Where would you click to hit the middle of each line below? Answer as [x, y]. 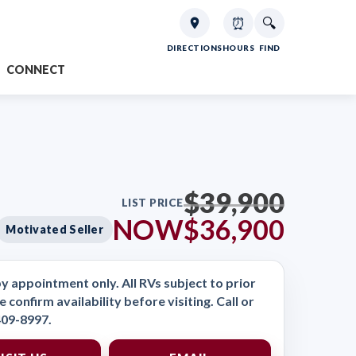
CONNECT [35, 70]
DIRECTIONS [194, 48]
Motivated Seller [55, 229]
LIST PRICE [152, 202]
